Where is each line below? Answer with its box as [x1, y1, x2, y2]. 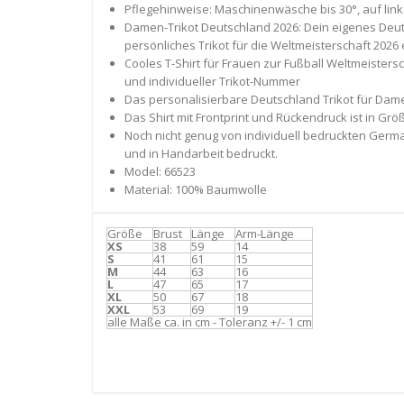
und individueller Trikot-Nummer [124, 73, 300, 90]
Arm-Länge [235, 225, 294, 243]
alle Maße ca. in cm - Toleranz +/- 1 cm [107, 314, 312, 331]
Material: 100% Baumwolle [124, 181, 267, 198]
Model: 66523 [124, 163, 196, 180]
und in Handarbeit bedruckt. [124, 145, 278, 162]
